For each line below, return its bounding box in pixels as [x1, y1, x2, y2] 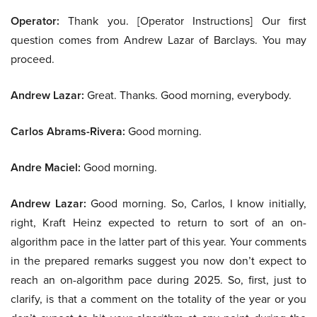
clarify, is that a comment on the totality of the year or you [11, 291, 306, 308]
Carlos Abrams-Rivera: [11, 123, 125, 140]
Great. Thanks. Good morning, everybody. [84, 87, 292, 104]
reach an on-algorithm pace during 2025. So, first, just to [11, 272, 306, 289]
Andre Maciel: [11, 159, 81, 176]
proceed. [11, 51, 54, 68]
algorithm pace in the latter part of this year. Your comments [11, 234, 306, 250]
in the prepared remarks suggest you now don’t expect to [11, 253, 306, 270]
